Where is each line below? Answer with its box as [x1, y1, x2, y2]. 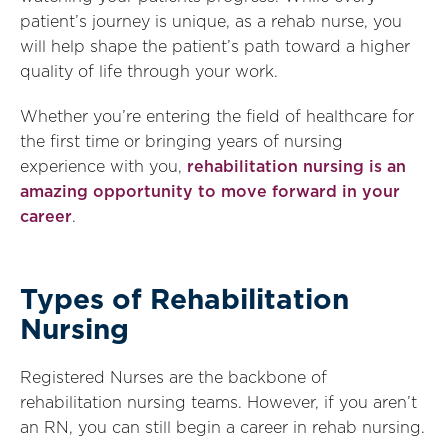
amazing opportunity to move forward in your [20, 184, 400, 200]
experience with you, [20, 159, 187, 175]
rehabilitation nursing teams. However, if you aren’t [20, 395, 417, 411]
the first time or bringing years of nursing [20, 134, 343, 150]
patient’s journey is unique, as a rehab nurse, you [20, 14, 402, 30]
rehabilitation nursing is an [187, 159, 406, 175]
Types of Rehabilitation [20, 287, 349, 315]
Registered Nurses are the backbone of [20, 370, 327, 386]
